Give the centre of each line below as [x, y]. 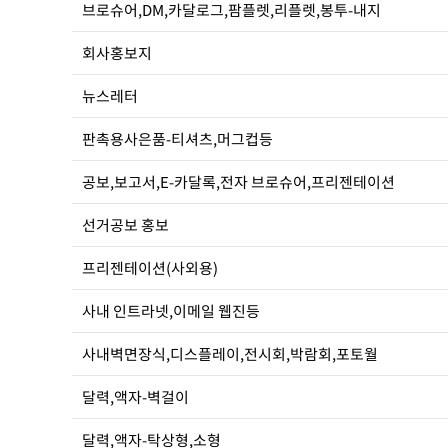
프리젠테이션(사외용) [150, 268]
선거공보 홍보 [125, 225]
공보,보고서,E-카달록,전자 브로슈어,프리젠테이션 [238, 182]
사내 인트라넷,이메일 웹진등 [171, 311]
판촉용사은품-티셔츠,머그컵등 [177, 139]
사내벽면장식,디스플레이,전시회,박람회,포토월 [230, 354]
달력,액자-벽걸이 [135, 397]
